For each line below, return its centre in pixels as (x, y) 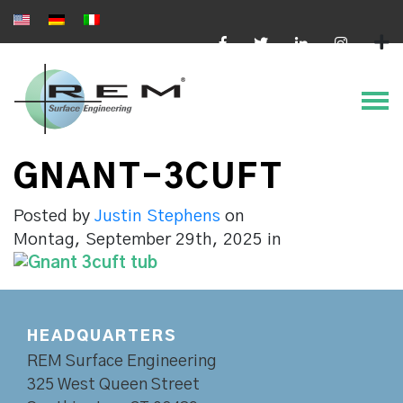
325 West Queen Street (113, 385)
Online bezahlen (338, 67)
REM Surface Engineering (122, 361)
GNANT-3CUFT (148, 178)
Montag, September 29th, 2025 (140, 239)
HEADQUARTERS (102, 336)
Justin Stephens (157, 216)
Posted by (54, 216)
